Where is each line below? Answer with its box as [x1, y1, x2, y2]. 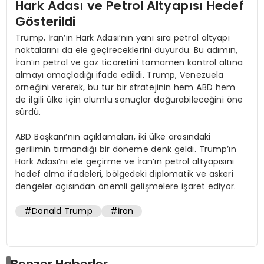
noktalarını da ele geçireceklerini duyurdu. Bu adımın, [15, 44, 237, 56]
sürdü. [15, 105, 41, 118]
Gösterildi [15, 12, 76, 30]
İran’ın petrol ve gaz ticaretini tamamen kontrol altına [15, 56, 243, 68]
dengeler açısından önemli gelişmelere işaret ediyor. [15, 180, 236, 192]
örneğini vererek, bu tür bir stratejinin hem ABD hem [15, 81, 236, 93]
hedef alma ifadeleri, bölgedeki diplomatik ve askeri [15, 167, 233, 180]
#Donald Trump [24, 204, 93, 217]
